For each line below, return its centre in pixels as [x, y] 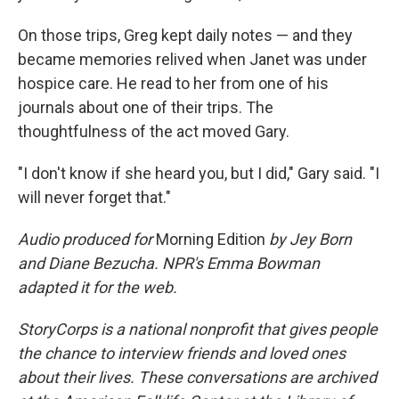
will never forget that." [94, 197]
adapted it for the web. [98, 287]
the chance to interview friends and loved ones [182, 353]
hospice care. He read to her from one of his [173, 83]
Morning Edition [211, 239]
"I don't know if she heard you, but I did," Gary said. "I [199, 173]
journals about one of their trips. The [146, 107]
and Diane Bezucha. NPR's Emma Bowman [169, 263]
